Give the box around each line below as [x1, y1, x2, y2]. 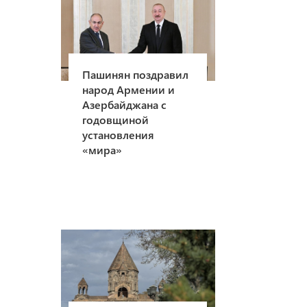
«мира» [82, 142, 123, 157]
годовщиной [82, 112, 149, 127]
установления [82, 127, 155, 142]
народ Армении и [82, 82, 175, 97]
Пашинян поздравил [82, 66, 189, 82]
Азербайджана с [82, 97, 167, 112]
